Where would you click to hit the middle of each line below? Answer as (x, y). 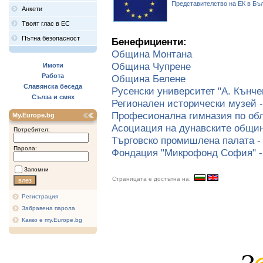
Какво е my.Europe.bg (52, 220)
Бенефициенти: (149, 42)
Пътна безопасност (51, 38)
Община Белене (149, 79)
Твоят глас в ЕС (46, 23)
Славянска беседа (53, 86)
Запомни (36, 169)
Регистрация (40, 196)
